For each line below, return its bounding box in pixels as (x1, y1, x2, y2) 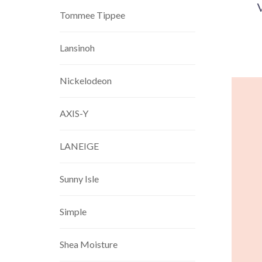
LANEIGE (60, 140, 99, 151)
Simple (60, 206, 87, 217)
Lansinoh (60, 42, 95, 53)
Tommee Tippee (60, 9, 125, 20)
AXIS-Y (60, 108, 88, 119)
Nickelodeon (60, 75, 112, 86)
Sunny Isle (60, 173, 99, 184)
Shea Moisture (60, 239, 118, 250)
